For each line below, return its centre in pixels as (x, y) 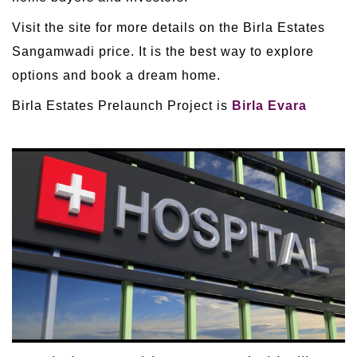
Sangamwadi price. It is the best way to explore (163, 51)
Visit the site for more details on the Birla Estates (169, 27)
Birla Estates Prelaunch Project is (122, 105)
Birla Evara (269, 105)
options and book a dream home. (116, 75)
